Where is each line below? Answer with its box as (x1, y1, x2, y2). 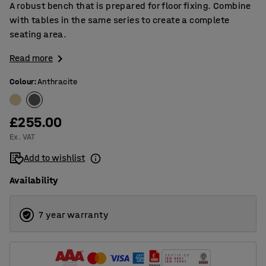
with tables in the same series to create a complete (9, 14, 230, 26)
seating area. (9, 28, 67, 40)
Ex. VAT (9, 132, 36, 142)
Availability (9, 175, 59, 186)
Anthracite (37, 77, 78, 87)
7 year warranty (39, 209, 109, 221)
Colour (9, 77, 34, 87)
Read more (9, 52, 53, 64)
